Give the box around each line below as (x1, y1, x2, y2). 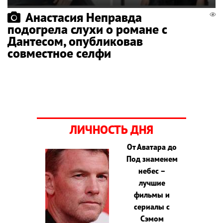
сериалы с (134, 201, 170, 212)
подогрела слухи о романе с (7, 20, 167, 37)
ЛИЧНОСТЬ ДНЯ (70, 121, 153, 137)
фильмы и (134, 189, 170, 200)
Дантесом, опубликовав (7, 32, 143, 49)
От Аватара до (127, 141, 177, 152)
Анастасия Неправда (25, 8, 142, 25)
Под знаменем (126, 153, 178, 164)
